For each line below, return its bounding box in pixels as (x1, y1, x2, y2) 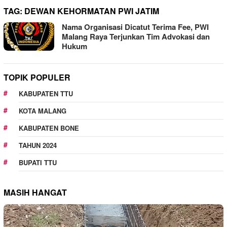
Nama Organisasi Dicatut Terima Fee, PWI (62, 21, 209, 33)
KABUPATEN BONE (19, 123, 79, 133)
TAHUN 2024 (19, 140, 57, 150)
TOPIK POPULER (4, 71, 70, 84)
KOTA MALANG (19, 106, 66, 116)
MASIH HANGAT (4, 186, 67, 199)
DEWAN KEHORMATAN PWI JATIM (24, 5, 159, 17)
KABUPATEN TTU (19, 89, 73, 99)
